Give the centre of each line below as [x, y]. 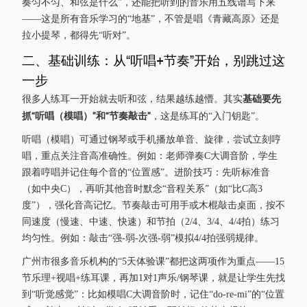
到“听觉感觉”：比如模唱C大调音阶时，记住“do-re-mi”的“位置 [153, 294]
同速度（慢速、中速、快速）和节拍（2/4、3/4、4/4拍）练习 [151, 222]
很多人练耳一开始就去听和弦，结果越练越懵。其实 [132, 99]
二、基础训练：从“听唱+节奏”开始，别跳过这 [153, 60]
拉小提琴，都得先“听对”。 [79, 35]
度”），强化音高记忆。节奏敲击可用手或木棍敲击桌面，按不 [153, 205]
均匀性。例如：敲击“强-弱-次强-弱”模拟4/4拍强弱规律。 [143, 238]
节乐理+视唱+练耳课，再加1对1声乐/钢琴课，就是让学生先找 [153, 278]
